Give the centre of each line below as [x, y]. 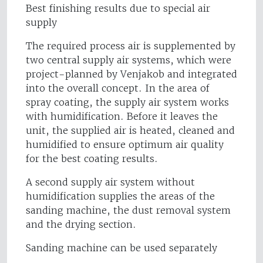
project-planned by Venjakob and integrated [131, 74]
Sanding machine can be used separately [122, 248]
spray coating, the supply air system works [127, 102]
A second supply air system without [110, 182]
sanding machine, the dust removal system [128, 210]
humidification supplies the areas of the [120, 196]
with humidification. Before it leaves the [122, 117]
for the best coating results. [92, 159]
